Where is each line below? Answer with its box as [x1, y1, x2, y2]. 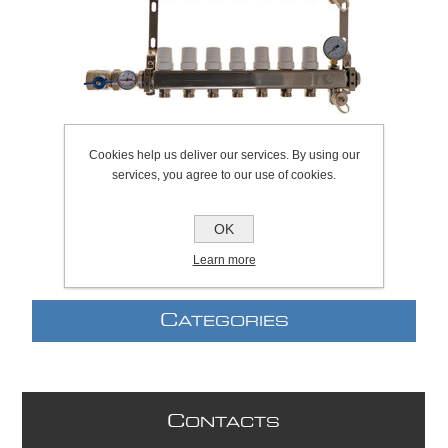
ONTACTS [185, 416, 281, 431]
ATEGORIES [177, 315, 289, 330]
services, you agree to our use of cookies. [112, 168, 336, 182]
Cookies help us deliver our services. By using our [88, 148, 360, 162]
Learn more [192, 253, 256, 267]
